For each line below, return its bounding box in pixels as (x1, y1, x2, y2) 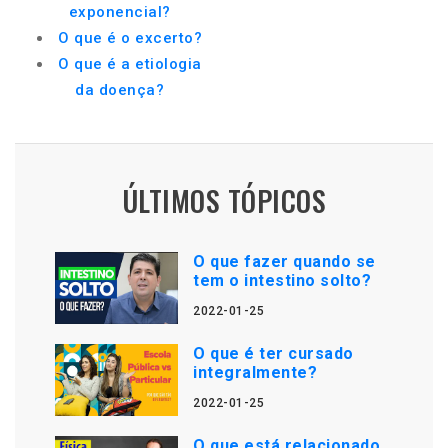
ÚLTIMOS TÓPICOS (121, 180, 327, 221)
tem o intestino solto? (193, 271, 372, 290)
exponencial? (68, 3, 171, 21)
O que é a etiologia (58, 55, 202, 73)
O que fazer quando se (193, 252, 376, 271)
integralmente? (193, 363, 318, 382)
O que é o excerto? (58, 29, 202, 47)
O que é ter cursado (193, 344, 354, 363)
